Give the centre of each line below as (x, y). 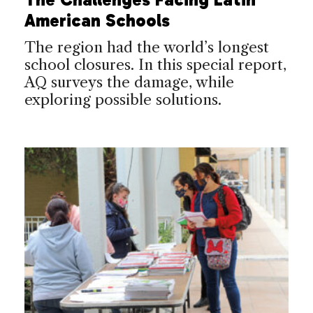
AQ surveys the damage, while (129, 82)
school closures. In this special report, (155, 64)
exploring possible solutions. (123, 99)
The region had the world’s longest (147, 47)
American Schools (97, 20)
